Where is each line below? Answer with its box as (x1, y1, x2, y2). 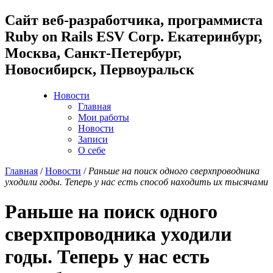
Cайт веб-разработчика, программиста (5, 12, 263, 28)
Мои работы (78, 112, 129, 122)
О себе (78, 144, 105, 155)
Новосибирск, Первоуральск (5, 61, 194, 77)
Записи (78, 133, 108, 144)
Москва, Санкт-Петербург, (5, 44, 182, 61)
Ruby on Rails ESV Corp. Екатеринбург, (5, 28, 262, 44)
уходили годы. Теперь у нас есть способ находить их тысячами (5, 176, 268, 187)
